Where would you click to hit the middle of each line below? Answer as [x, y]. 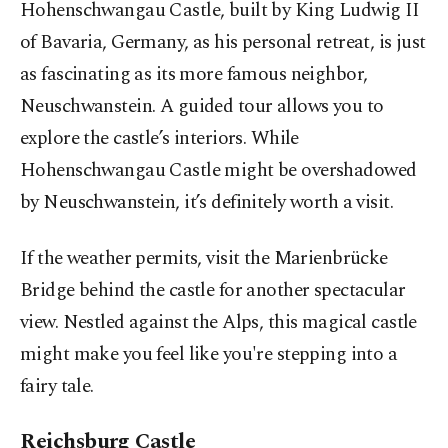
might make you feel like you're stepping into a [209, 354]
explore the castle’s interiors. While [159, 138]
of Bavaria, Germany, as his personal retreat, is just [223, 42]
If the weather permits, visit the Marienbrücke [204, 258]
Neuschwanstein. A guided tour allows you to [202, 106]
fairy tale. [57, 386]
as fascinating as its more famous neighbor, [194, 74]
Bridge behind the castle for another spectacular [213, 290]
